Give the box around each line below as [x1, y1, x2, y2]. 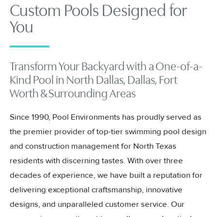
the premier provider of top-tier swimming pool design [10, 126, 206, 137]
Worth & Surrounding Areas [10, 87, 136, 101]
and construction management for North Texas [10, 141, 176, 152]
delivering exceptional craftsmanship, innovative [10, 185, 183, 195]
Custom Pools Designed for [10, 1, 187, 20]
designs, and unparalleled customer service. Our [10, 199, 185, 210]
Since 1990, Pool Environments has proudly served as [10, 112, 201, 123]
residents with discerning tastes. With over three [10, 155, 183, 166]
